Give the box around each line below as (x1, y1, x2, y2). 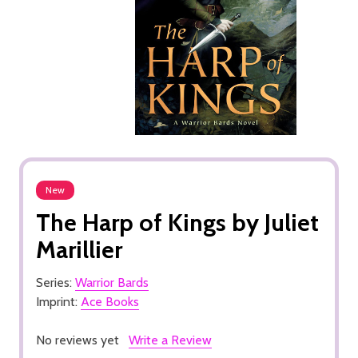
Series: (36, 274, 75, 290)
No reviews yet (36, 332, 119, 348)
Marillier (36, 234, 122, 265)
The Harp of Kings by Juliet (36, 207, 319, 237)
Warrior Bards (75, 274, 149, 290)
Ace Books (81, 293, 139, 309)
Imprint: (36, 293, 81, 309)
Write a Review (129, 332, 212, 348)
